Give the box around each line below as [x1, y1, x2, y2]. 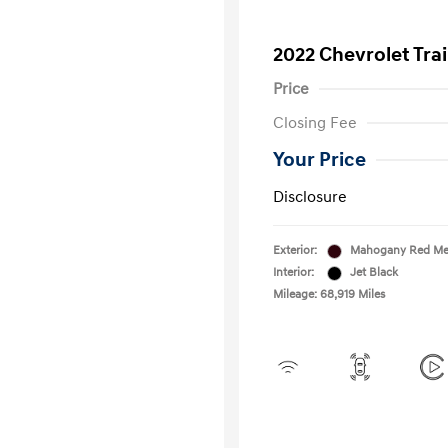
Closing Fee [273, 113, 357, 133]
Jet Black [350, 265, 398, 280]
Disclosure [273, 187, 347, 207]
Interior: [273, 265, 314, 280]
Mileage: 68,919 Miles [273, 287, 385, 302]
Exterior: [273, 243, 317, 258]
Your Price [273, 148, 366, 172]
